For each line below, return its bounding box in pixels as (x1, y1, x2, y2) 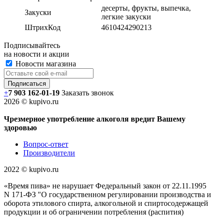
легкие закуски (101, 12, 151, 21)
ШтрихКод (25, 23, 61, 31)
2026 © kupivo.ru (4, 97, 59, 106)
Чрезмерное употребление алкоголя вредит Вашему (4, 114, 186, 123)
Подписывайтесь (4, 41, 60, 49)
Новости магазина (14, 59, 76, 68)
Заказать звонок (62, 88, 114, 97)
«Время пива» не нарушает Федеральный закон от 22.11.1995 (4, 181, 206, 190)
